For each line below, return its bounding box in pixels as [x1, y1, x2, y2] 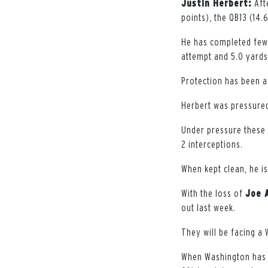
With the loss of [181, 187, 245, 199]
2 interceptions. [181, 138, 243, 150]
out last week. [181, 202, 236, 213]
